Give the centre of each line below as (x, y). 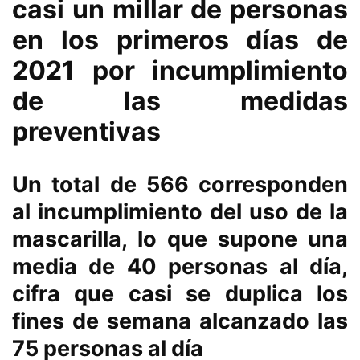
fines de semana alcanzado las (180, 321)
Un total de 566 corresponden (180, 185)
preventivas (86, 132)
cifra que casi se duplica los (180, 294)
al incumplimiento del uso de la (180, 212)
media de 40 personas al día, (180, 267)
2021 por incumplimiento (180, 71)
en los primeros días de (180, 40)
